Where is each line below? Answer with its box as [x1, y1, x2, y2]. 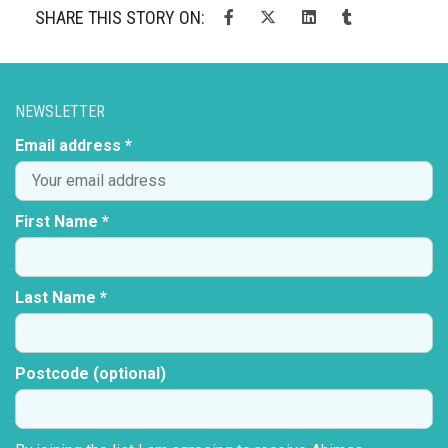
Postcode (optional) [15, 364, 166, 384]
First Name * [15, 212, 109, 232]
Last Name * [15, 288, 107, 308]
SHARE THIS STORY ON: [35, 7, 205, 29]
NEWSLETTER [15, 102, 105, 122]
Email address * [15, 136, 132, 156]
